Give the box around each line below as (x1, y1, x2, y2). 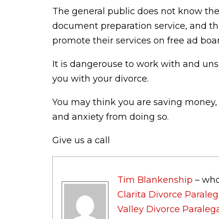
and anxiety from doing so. (52, 111, 169, 122)
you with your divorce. (52, 73, 149, 84)
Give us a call (52, 135, 110, 146)
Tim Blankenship (117, 175, 193, 186)
